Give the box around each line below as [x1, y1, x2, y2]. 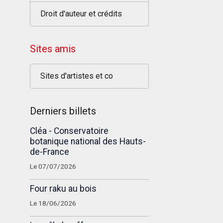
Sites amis [29, 43, 76, 55]
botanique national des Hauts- [29, 136, 146, 146]
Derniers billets [29, 105, 96, 117]
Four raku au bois [29, 184, 97, 194]
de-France [29, 147, 69, 157]
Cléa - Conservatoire [29, 126, 109, 136]
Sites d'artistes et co [40, 71, 113, 81]
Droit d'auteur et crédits [40, 9, 122, 18]
